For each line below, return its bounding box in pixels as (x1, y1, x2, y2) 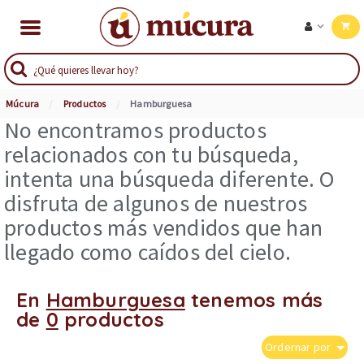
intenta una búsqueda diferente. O (4, 164, 335, 194)
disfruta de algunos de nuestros (4, 188, 308, 219)
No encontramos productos (4, 115, 266, 145)
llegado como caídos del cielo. (4, 237, 292, 267)
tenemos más (184, 288, 323, 313)
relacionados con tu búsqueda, (4, 140, 298, 170)
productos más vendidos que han (4, 213, 323, 243)
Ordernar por (265, 340, 334, 355)
